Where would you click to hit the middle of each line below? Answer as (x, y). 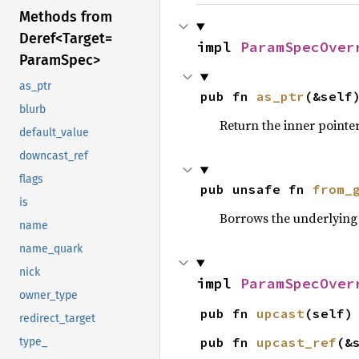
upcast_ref (296, 342)
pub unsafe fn (256, 189)
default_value (54, 133)
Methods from (66, 17)
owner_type (48, 296)
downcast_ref (54, 156)
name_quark (51, 249)
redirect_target (57, 319)
